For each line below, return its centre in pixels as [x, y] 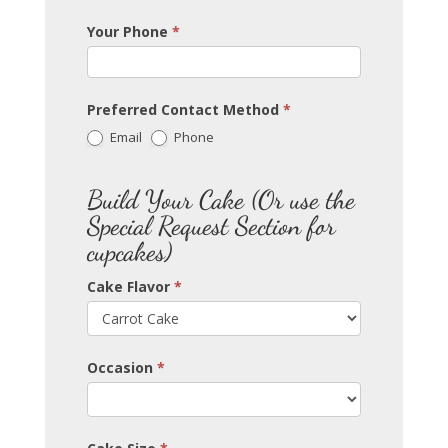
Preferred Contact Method [184, 109]
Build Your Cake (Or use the [220, 199]
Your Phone [129, 31]
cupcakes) [129, 251]
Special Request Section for [211, 225]
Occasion [121, 367]
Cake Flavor [130, 286]
